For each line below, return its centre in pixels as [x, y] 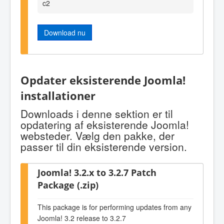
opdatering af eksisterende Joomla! [105, 125]
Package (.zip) [68, 185]
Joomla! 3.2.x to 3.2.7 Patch [97, 172]
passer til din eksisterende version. [104, 147]
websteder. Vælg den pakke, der [97, 136]
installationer [58, 95]
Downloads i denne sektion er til [97, 114]
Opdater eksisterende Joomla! [103, 80]
